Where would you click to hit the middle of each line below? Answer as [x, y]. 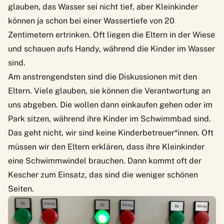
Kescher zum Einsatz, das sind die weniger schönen [103, 174]
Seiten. [21, 188]
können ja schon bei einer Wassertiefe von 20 [91, 20]
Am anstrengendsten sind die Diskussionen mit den [102, 76]
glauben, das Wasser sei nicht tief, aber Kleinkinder [103, 6]
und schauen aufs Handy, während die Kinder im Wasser [111, 48]
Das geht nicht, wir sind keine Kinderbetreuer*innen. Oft [111, 132]
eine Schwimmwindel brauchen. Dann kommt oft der [105, 160]
